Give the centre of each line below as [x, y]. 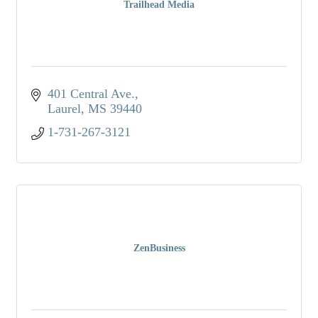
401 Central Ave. [91, 93]
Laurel [64, 108]
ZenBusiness [159, 248]
